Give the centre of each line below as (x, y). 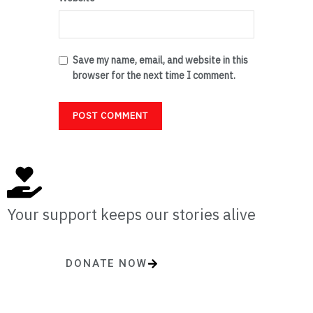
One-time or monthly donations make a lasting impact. (156, 290)
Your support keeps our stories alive (131, 214)
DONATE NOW (106, 263)
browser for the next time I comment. (154, 75)
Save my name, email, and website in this (160, 60)
